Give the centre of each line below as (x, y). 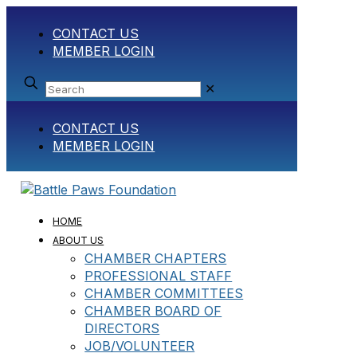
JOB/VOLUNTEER (140, 346)
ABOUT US (78, 240)
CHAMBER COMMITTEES (164, 293)
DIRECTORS (122, 328)
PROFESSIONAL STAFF (159, 276)
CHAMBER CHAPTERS (156, 258)
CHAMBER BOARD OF (153, 311)
